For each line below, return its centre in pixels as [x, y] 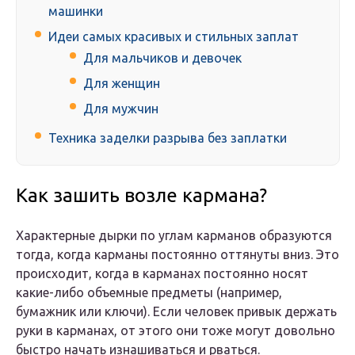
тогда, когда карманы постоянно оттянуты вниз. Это [177, 255]
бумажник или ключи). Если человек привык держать [176, 312]
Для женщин [122, 84]
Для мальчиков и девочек [162, 58]
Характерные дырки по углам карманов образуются [174, 236]
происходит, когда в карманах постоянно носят [162, 274]
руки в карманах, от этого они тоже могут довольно [176, 331]
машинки [76, 11]
